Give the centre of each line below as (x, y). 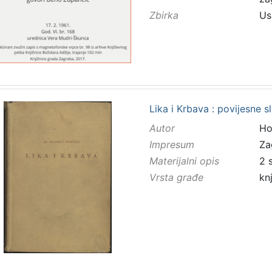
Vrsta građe (176, 178)
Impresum (172, 144)
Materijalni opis (184, 161)
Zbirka (164, 15)
